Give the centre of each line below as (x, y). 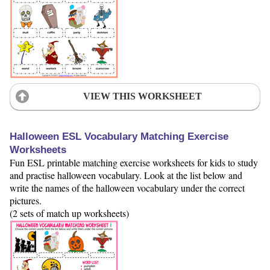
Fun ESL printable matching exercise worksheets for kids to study (134, 162)
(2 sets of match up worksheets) (69, 213)
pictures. (26, 200)
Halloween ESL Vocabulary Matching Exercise (119, 136)
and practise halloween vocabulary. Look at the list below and (126, 175)
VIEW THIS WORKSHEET (142, 96)
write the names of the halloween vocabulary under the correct (127, 187)
